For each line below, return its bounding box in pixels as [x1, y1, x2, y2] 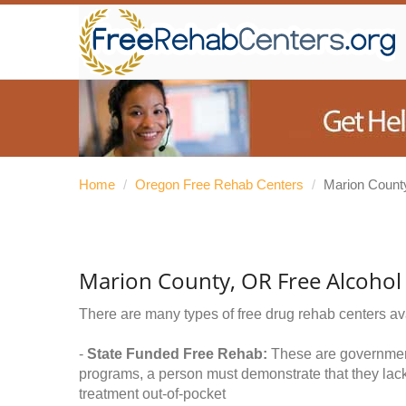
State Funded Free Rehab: [87, 346, 267, 362]
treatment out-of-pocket [79, 386, 226, 401]
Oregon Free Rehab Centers [135, 177, 304, 192]
